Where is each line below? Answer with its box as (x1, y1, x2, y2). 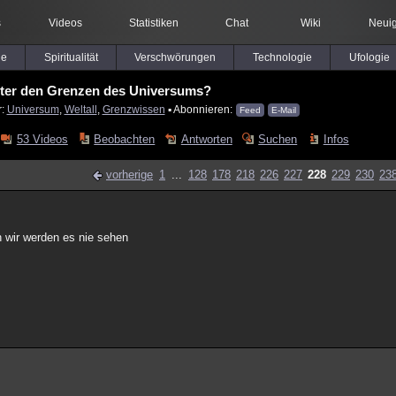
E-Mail (270, 105, 296, 115)
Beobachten (94, 133, 156, 146)
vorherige (106, 168, 153, 181)
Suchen (258, 133, 298, 146)
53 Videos (16, 133, 68, 146)
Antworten (180, 133, 232, 146)
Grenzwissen (102, 103, 165, 115)
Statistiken (128, 17, 179, 29)
